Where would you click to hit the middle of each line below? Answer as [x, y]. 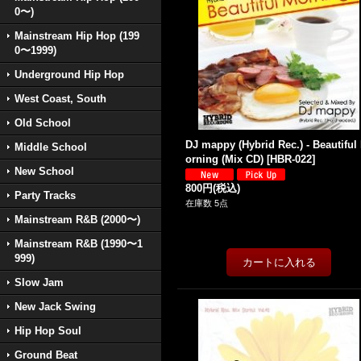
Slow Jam [39, 282]
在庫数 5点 [207, 203]
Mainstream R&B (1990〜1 [79, 244]
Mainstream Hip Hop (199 [77, 36]
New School [44, 171]
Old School [43, 123]
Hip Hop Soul [48, 331]
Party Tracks [45, 195]
